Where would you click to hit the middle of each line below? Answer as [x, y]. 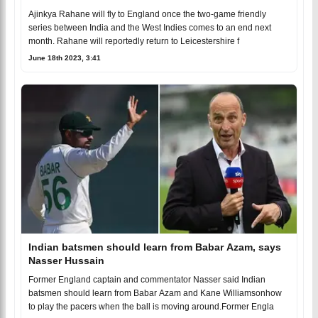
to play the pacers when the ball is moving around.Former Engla [151, 307]
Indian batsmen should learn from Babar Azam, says [155, 247]
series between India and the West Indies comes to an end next [150, 27]
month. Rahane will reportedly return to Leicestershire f [134, 41]
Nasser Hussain [66, 261]
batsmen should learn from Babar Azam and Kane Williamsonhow [155, 294]
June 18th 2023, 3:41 [65, 57]
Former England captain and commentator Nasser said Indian [147, 280]
